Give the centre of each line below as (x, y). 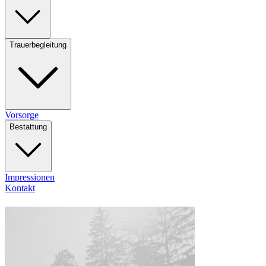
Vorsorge (22, 115)
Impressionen (30, 178)
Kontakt (20, 188)
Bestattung (28, 127)
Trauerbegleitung (38, 45)
